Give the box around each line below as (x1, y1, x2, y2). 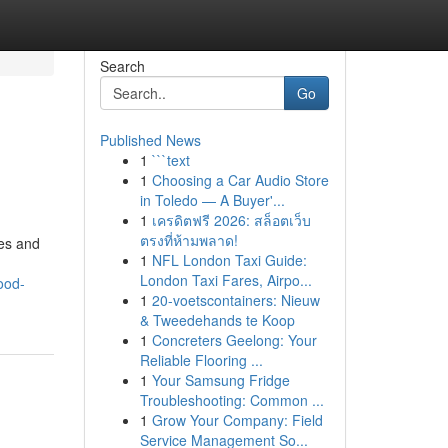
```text (151, 150, 190, 170)
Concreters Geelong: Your (151, 330, 317, 350)
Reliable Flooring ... (139, 350, 263, 370)
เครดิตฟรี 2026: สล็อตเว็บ (151, 210, 311, 230)
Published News (99, 130, 201, 150)
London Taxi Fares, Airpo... (139, 270, 312, 290)
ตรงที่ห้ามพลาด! (139, 230, 238, 250)
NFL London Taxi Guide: (151, 250, 307, 270)
